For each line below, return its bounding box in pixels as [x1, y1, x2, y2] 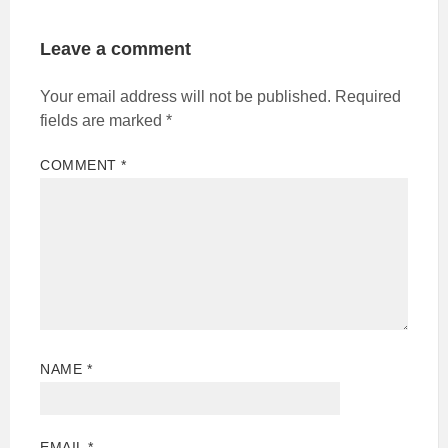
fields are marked [40, 112, 166, 130]
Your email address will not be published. [40, 88, 331, 106]
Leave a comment [40, 39, 191, 60]
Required [335, 88, 401, 106]
